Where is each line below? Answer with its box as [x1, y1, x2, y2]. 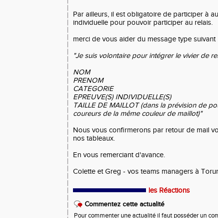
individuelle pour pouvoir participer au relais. [73, 18, 213, 27]
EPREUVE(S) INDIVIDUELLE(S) [73, 93, 171, 101]
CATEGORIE [73, 85, 113, 93]
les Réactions [148, 186, 190, 195]
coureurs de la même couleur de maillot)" [73, 109, 202, 118]
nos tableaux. [73, 134, 115, 143]
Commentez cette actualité [85, 200, 164, 208]
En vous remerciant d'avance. [73, 151, 165, 159]
